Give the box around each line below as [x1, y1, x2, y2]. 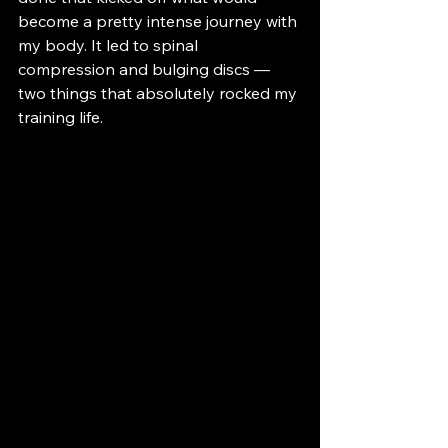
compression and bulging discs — [18, 59, 274, 79]
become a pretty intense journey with [18, 11, 301, 31]
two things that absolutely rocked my [18, 83, 301, 103]
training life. [18, 107, 103, 127]
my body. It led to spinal [18, 35, 202, 55]
